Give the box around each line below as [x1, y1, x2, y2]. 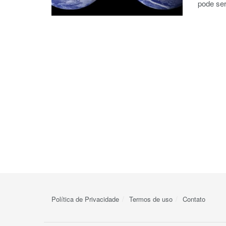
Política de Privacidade [51, 194, 119, 204]
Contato [183, 194, 205, 204]
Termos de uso [129, 194, 173, 204]
